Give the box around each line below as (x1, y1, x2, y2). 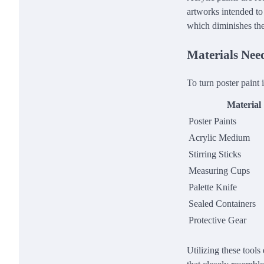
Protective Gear (189, 214, 246, 225)
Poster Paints (189, 115, 236, 126)
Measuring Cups (189, 165, 250, 176)
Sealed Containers (189, 198, 256, 209)
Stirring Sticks (189, 148, 241, 159)
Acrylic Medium (189, 132, 250, 143)
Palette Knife (189, 181, 237, 192)
